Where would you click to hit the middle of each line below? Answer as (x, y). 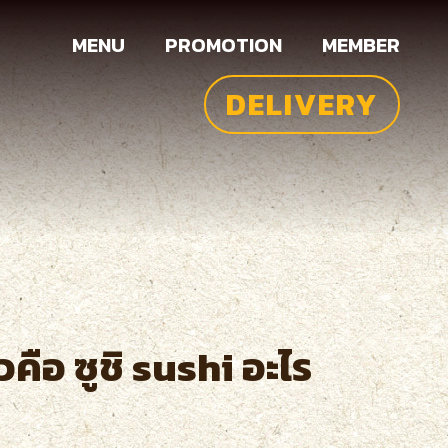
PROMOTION (223, 45)
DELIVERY (302, 104)
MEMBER (361, 45)
